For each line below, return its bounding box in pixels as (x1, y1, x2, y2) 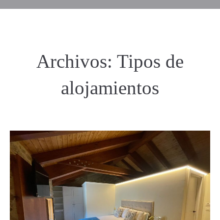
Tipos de (117, 51, 184, 72)
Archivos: (36, 51, 117, 72)
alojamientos (61, 77, 159, 98)
